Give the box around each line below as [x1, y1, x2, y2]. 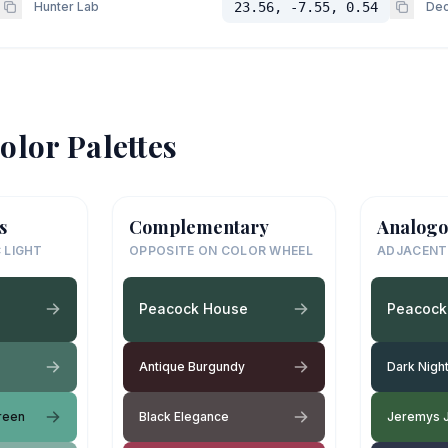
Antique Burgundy [139, 358, 245, 374]
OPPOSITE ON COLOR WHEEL [129, 242, 313, 258]
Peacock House [139, 300, 248, 317]
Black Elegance [139, 408, 229, 424]
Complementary [129, 214, 269, 239]
